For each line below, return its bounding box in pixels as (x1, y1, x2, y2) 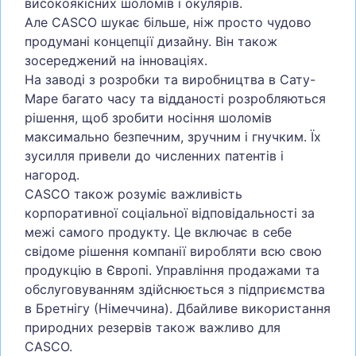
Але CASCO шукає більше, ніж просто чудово (25, 14, 311, 30)
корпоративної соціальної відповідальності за (25, 204, 315, 221)
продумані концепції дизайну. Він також (25, 33, 277, 49)
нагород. (25, 166, 79, 183)
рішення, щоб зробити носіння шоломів (25, 109, 272, 126)
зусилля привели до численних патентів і (25, 147, 284, 164)
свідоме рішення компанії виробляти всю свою (25, 242, 322, 259)
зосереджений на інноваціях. (25, 52, 207, 68)
